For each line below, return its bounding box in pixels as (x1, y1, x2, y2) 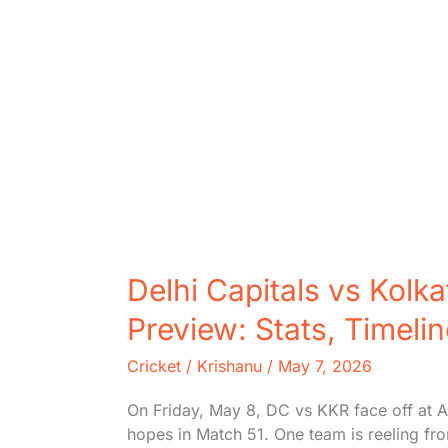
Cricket (126, 356, 181, 377)
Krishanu (196, 356, 267, 377)
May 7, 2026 (277, 356, 372, 377)
